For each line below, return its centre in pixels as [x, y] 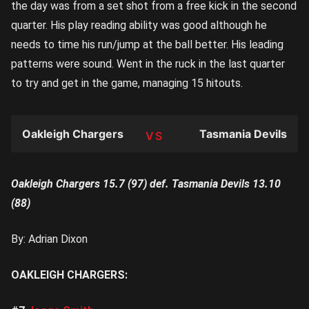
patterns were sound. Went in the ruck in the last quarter [148, 64]
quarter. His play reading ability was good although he [139, 26]
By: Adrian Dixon [49, 239]
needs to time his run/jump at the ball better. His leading [147, 45]
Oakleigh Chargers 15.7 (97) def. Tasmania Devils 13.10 [146, 184]
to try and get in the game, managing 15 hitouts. [127, 83]
